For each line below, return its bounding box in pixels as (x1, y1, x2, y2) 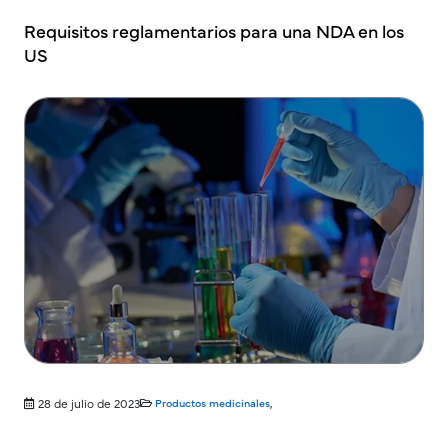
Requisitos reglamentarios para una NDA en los (24, 17, 404, 43)
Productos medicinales (155, 394, 270, 410)
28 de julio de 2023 (38, 394, 140, 411)
